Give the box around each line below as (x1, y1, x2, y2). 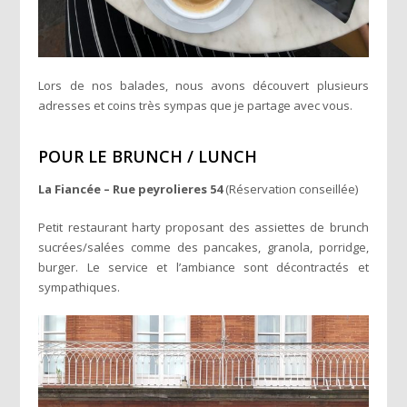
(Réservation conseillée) (225, 180, 359, 197)
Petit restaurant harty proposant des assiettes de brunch (38, 218, 369, 235)
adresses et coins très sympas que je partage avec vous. (38, 96, 353, 114)
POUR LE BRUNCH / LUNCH (38, 144, 258, 167)
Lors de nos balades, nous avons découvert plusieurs (38, 76, 369, 94)
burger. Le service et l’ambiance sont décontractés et (38, 258, 369, 275)
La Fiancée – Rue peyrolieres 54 (38, 180, 226, 197)
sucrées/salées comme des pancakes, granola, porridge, (38, 238, 369, 255)
